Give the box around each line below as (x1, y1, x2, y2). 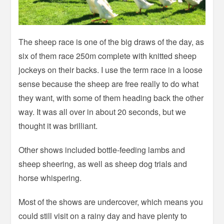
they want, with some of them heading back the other (18, 91, 204, 103)
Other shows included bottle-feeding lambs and (18, 143, 185, 155)
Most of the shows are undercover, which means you (18, 195, 203, 207)
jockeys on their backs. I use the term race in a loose (18, 63, 203, 75)
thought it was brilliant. (18, 119, 98, 131)
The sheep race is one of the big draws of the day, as (18, 35, 204, 47)
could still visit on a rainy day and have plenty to (18, 209, 187, 221)
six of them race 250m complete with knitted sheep (18, 49, 197, 61)
